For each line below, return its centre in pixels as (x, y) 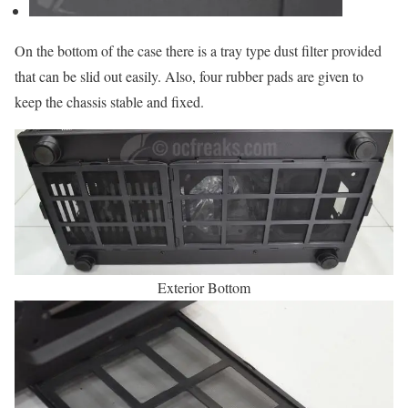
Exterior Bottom (204, 287)
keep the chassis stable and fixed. (109, 101)
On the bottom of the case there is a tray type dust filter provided (198, 50)
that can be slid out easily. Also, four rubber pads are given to (189, 76)
